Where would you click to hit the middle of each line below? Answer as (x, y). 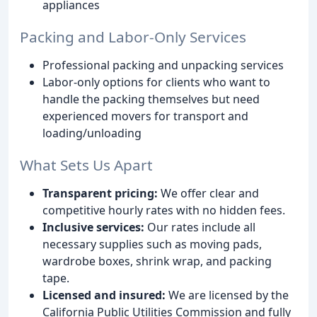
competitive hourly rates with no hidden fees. (164, 210)
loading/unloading (92, 133)
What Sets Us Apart (86, 165)
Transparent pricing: (100, 193)
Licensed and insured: (104, 295)
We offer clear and (208, 193)
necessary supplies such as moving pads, (152, 244)
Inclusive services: (93, 227)
